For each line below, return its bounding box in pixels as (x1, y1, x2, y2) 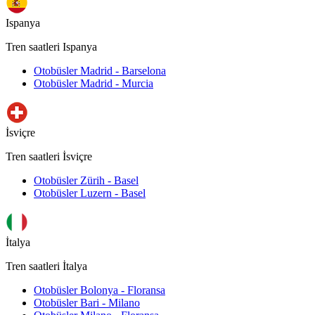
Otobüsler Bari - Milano (34, 297, 140, 309)
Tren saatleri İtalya (6, 260, 87, 273)
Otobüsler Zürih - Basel (34, 174, 139, 187)
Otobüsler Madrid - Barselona (34, 65, 166, 77)
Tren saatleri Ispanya (6, 41, 97, 53)
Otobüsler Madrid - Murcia (34, 77, 153, 90)
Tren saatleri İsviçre (6, 150, 92, 163)
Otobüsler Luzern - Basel (34, 187, 146, 200)
